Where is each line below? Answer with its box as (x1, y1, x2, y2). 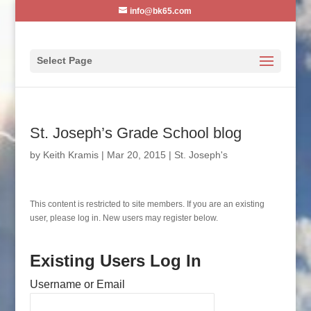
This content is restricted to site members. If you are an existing (29, 199, 264, 209)
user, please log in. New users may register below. (29, 213, 218, 223)
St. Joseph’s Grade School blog (29, 124, 242, 142)
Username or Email (29, 278, 125, 290)
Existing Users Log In (29, 251, 201, 270)
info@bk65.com (130, 6, 192, 16)
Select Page (36, 55, 92, 66)
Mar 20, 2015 (106, 149, 166, 160)
